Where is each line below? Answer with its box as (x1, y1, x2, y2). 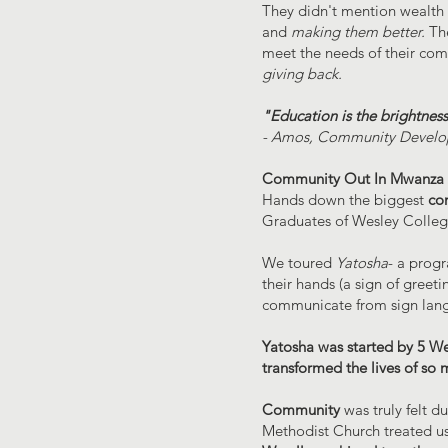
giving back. (262, 64, 342, 83)
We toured (262, 253, 336, 272)
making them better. (291, 22, 425, 41)
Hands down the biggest (262, 190, 428, 209)
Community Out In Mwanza (262, 169, 444, 188)
